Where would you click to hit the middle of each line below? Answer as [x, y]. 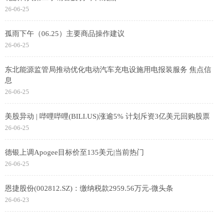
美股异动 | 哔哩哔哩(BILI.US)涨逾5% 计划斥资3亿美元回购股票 [107, 116]
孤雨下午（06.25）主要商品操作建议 [65, 34]
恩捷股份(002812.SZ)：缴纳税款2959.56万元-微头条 [89, 188]
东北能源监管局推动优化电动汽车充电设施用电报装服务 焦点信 [108, 70]
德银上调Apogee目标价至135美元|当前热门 [74, 152]
